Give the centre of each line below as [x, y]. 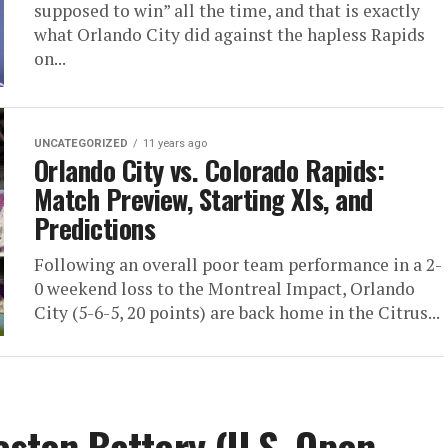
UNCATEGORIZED [81, 144]
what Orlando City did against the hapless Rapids [229, 35]
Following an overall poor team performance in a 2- [238, 265]
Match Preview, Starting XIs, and [203, 199]
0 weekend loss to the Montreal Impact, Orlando [224, 289]
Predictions [95, 228]
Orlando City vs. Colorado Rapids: [209, 170]
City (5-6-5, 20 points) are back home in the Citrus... [237, 313]
